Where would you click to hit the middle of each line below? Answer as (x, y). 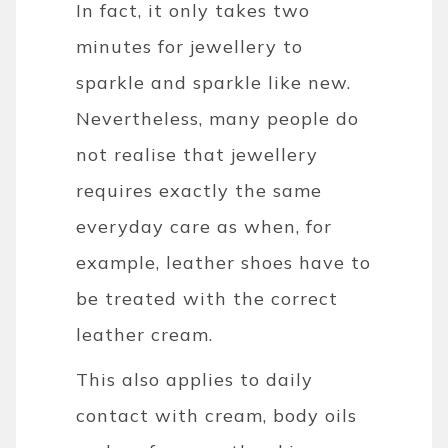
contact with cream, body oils (217, 415)
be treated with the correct (207, 298)
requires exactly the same (199, 190)
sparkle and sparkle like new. (214, 82)
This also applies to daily (195, 379)
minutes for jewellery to (190, 46)
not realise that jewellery (197, 154)
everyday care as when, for (204, 226)
